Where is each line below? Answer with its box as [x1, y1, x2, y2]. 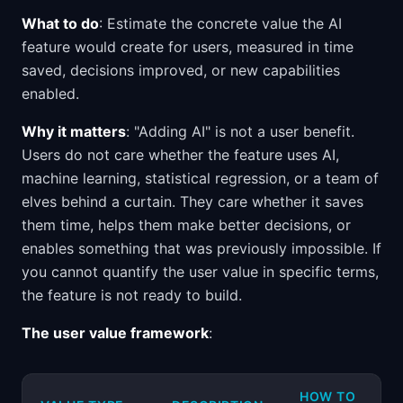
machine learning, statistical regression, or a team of [22, 169, 379, 187]
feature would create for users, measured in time [22, 38, 354, 56]
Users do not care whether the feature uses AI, [22, 146, 339, 164]
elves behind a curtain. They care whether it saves [22, 193, 363, 210]
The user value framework [22, 324, 209, 342]
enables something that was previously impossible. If [22, 239, 381, 257]
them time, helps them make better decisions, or [22, 216, 351, 234]
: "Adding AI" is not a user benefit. [126, 122, 354, 140]
